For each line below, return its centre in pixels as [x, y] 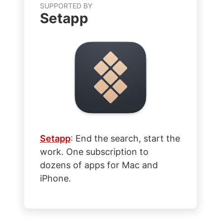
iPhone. [55, 178]
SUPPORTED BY [66, 5]
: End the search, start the [125, 138]
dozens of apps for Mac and [99, 165]
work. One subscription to [94, 151]
